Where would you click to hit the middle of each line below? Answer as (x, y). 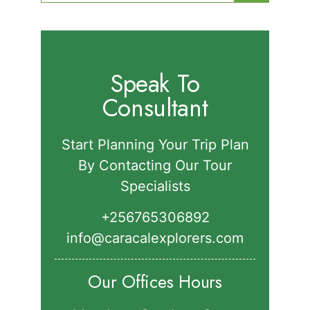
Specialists (155, 186)
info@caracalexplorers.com (155, 238)
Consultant (155, 108)
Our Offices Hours (155, 282)
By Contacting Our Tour (155, 166)
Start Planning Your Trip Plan (155, 145)
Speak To (155, 84)
